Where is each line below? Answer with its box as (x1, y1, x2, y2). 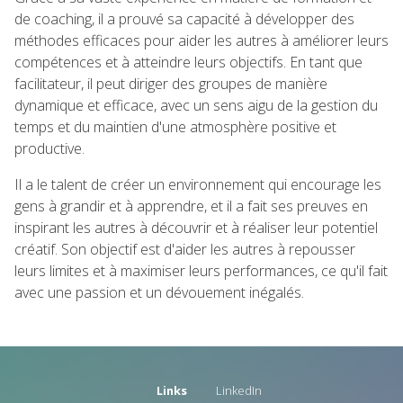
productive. (14, 139, 85, 158)
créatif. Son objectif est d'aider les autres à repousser (14, 239, 355, 259)
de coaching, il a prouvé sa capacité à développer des (14, 9, 354, 29)
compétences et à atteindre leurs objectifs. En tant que (14, 52, 363, 72)
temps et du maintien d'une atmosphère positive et (14, 117, 336, 137)
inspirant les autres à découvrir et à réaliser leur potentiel (14, 218, 378, 237)
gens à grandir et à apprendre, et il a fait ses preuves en (14, 196, 368, 216)
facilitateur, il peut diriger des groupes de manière (14, 74, 327, 94)
